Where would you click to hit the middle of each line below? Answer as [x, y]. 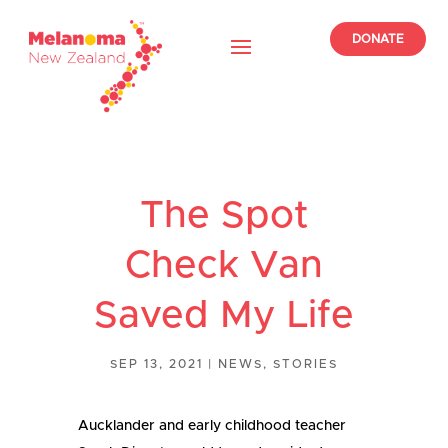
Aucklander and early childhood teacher [212, 425]
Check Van [224, 265]
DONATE [377, 39]
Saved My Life [224, 315]
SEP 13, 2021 [156, 363]
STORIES [305, 363]
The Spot [224, 215]
